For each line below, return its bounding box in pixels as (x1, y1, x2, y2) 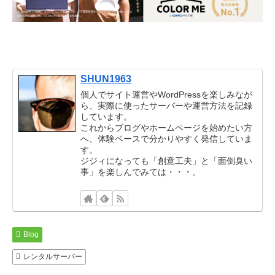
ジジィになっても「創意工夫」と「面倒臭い (80, 156, 252, 166)
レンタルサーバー (23, 252, 82, 261)
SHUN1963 (80, 74, 131, 85)
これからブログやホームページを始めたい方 (80, 123, 252, 133)
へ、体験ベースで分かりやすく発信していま (80, 134, 252, 144)
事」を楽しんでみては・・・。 (80, 167, 201, 177)
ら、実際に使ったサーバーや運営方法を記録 (80, 101, 252, 111)
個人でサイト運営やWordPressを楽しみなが (80, 90, 252, 100)
